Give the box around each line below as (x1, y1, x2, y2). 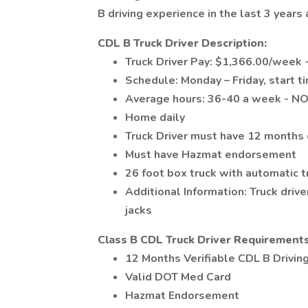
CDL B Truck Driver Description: (98, 36, 269, 51)
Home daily (125, 110, 185, 125)
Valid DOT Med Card (125, 269, 231, 285)
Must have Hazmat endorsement (125, 147, 296, 162)
